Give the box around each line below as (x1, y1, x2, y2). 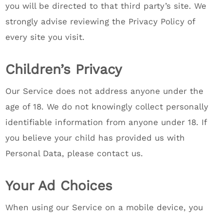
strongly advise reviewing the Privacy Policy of (5, 17, 196, 26)
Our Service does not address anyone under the (5, 86, 204, 96)
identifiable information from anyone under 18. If (5, 117, 207, 127)
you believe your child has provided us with (5, 133, 185, 143)
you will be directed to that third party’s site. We (5, 1, 207, 11)
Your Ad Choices (5, 178, 113, 194)
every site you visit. (5, 32, 85, 42)
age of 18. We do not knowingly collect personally (5, 102, 209, 111)
